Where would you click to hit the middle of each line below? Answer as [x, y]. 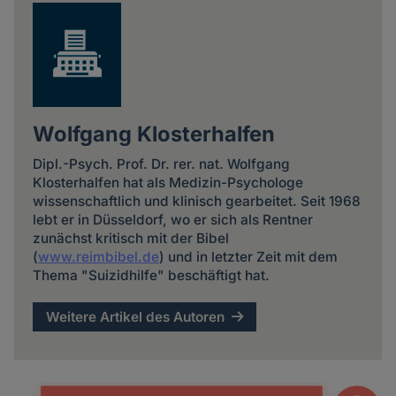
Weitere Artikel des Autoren [136, 316]
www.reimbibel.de [98, 257]
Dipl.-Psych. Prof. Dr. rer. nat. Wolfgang [161, 164]
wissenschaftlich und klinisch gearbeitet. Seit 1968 [196, 202]
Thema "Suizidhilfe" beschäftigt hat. [151, 276]
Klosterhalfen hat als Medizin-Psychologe [168, 183]
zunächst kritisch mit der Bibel [130, 239]
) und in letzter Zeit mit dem [248, 257]
